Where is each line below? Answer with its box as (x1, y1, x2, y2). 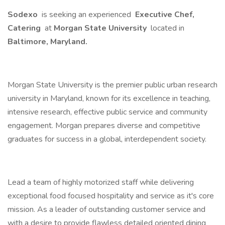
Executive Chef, (133, 9, 194, 20)
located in (149, 23, 186, 34)
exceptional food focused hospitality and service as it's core (8, 190, 214, 201)
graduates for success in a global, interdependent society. (8, 134, 206, 145)
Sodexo (8, 9, 40, 20)
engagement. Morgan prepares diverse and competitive (8, 120, 200, 131)
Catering (8, 23, 43, 34)
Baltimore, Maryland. (8, 36, 87, 47)
